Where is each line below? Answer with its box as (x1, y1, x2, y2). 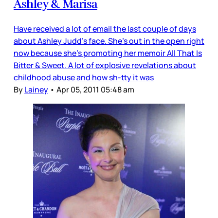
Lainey (24, 84, 48, 95)
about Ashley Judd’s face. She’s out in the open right (14, 36, 204, 47)
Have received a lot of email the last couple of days (14, 23, 196, 35)
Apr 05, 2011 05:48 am (56, 84, 134, 95)
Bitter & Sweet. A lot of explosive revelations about (14, 60, 196, 71)
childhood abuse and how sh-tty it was (14, 72, 154, 83)
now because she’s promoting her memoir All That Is (14, 48, 202, 59)
